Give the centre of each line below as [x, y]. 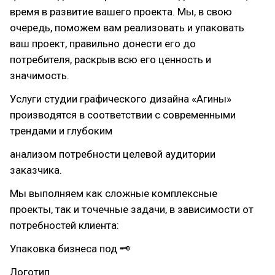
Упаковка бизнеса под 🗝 [70, 249]
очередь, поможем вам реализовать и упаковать [127, 28]
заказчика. [36, 170]
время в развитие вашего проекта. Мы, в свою [121, 12]
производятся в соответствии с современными [123, 115]
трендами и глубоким [61, 131]
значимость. [40, 76]
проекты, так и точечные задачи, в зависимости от [132, 209]
